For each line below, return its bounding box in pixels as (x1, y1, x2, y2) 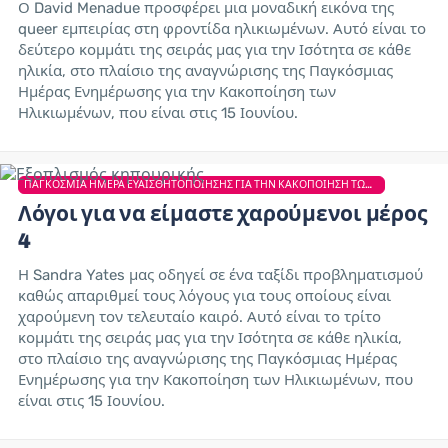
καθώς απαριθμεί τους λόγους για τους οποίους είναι (18, 286, 391, 305)
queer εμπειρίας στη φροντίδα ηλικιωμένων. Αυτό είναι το (18, 20, 426, 39)
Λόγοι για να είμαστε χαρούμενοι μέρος (18, 201, 427, 227)
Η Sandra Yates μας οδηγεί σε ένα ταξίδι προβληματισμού (18, 265, 423, 284)
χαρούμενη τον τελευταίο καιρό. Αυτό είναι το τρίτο (18, 307, 381, 326)
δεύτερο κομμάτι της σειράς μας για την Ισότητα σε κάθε (18, 41, 411, 60)
